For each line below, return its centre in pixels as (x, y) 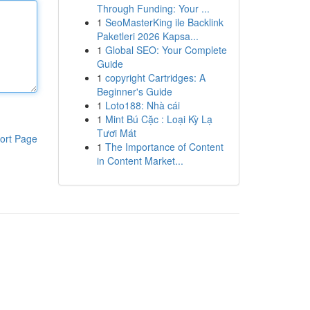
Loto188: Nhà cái (142, 105)
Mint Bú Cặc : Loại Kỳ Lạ (158, 119)
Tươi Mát (116, 133)
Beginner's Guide (134, 91)
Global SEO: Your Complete (166, 50)
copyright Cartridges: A (155, 77)
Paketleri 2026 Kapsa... (147, 36)
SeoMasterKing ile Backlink (164, 22)
